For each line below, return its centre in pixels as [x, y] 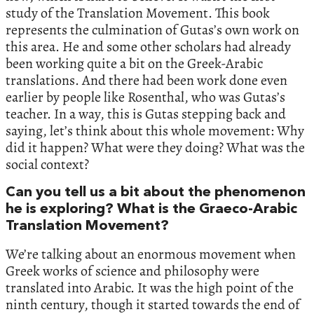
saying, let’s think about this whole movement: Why [155, 131]
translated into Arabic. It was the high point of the [150, 288]
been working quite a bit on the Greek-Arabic [134, 64]
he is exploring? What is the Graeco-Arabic [151, 210]
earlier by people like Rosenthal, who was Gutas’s [145, 97]
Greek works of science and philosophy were [132, 271]
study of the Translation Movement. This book [138, 13]
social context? [47, 165]
